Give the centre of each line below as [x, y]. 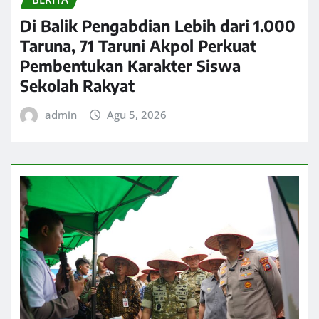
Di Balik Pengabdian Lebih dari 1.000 [158, 25]
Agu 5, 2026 [137, 114]
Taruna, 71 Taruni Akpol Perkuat [138, 45]
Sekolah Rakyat [77, 85]
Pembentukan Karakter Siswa [130, 65]
